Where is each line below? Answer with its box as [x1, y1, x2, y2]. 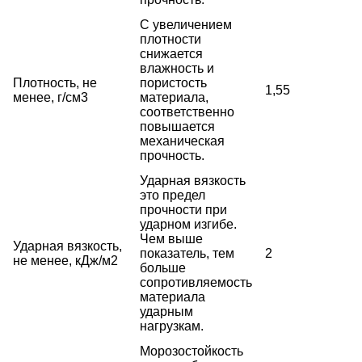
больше [140, 260, 186, 275]
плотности [140, 32, 201, 46]
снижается [140, 46, 203, 61]
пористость [140, 75, 207, 90]
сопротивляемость [140, 275, 252, 289]
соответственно [140, 104, 234, 119]
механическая [140, 133, 225, 148]
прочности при [140, 202, 227, 217]
